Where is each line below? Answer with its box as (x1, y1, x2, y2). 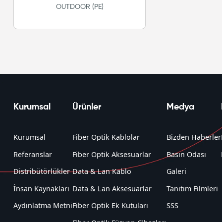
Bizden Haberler (166, 132, 221, 142)
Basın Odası (166, 149, 206, 159)
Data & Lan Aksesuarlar (72, 183, 152, 193)
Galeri (166, 166, 186, 176)
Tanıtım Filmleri (166, 183, 218, 193)
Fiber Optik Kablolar (72, 132, 140, 142)
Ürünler (72, 103, 101, 112)
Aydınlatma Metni (13, 201, 72, 211)
